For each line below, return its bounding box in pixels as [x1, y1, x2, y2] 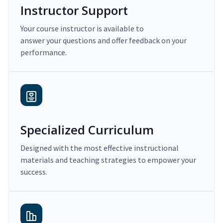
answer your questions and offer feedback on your [20, 35, 187, 46]
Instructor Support [20, 2, 128, 19]
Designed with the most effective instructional [20, 143, 179, 153]
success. [20, 167, 47, 177]
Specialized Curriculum [20, 121, 154, 138]
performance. [20, 47, 67, 58]
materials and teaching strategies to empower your [20, 155, 196, 165]
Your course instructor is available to [20, 23, 144, 34]
